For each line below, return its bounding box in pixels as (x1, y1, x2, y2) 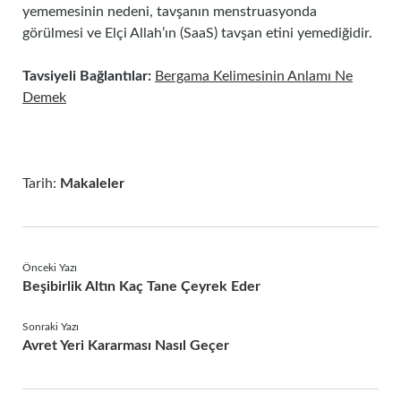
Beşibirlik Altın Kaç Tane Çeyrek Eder (22, 279, 260, 294)
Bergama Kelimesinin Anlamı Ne (155, 69, 353, 83)
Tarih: (22, 176, 60, 191)
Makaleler (60, 176, 124, 191)
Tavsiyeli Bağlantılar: (22, 69, 151, 83)
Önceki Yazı (22, 262, 77, 273)
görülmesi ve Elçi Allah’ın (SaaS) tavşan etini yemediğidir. (22, 26, 372, 40)
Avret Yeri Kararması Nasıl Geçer (22, 338, 229, 353)
